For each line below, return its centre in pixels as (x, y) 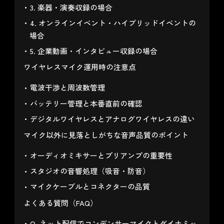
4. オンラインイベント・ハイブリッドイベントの (113, 23)
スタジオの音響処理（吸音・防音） (90, 171)
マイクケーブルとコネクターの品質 (90, 186)
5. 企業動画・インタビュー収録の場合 (93, 51)
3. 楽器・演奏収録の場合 (71, 7)
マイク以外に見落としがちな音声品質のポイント (106, 135)
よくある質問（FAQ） (60, 202)
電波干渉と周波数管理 (67, 87)
